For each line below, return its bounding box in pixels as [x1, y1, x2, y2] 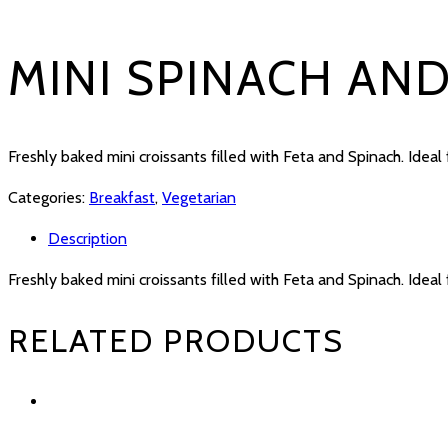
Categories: [8, 188, 89, 208]
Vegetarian [162, 188, 236, 208]
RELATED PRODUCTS [8, 320, 344, 360]
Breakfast [89, 188, 155, 208]
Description [48, 229, 127, 249]
